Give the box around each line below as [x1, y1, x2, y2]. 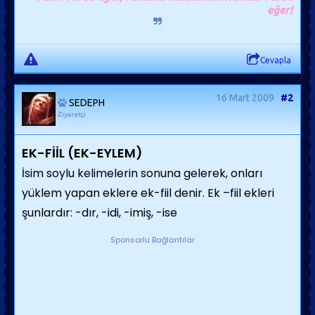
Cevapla [260, 56, 291, 65]
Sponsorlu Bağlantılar [110, 234, 195, 245]
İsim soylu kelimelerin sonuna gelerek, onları [22, 165, 262, 181]
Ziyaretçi [58, 110, 86, 118]
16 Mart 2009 [216, 92, 274, 103]
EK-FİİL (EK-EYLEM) [22, 144, 143, 162]
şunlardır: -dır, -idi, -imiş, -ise [22, 205, 177, 221]
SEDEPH [69, 97, 105, 108]
